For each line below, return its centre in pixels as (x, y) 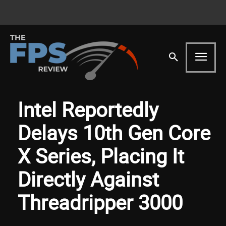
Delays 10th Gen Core (114, 132)
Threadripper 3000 (100, 202)
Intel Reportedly (88, 109)
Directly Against (88, 179)
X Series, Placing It (101, 156)
